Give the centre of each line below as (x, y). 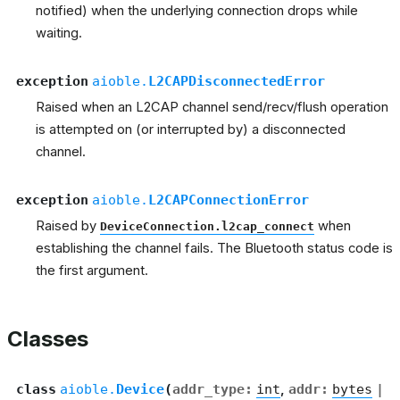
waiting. (59, 33)
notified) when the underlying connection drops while (197, 10)
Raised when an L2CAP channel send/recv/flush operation (212, 107)
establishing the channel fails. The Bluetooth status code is (214, 248)
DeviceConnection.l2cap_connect (207, 226)
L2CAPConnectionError (228, 199)
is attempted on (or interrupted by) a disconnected (191, 129)
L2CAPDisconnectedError (236, 80)
